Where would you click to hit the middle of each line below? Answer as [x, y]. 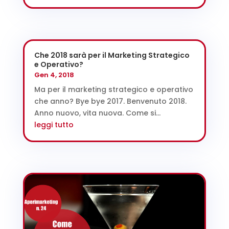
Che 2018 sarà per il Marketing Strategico [112, 55]
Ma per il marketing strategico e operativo [113, 89]
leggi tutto [54, 124]
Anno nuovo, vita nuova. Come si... [97, 113]
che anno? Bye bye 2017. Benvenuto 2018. [110, 101]
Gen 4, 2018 [54, 75]
